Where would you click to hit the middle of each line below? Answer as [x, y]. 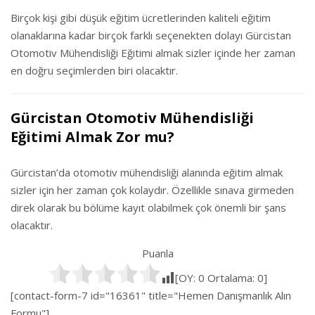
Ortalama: [231, 278]
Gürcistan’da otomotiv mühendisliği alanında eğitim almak [147, 172]
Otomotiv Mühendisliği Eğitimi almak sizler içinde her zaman [153, 53]
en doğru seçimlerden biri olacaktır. [94, 70]
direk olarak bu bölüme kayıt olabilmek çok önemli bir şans [148, 207]
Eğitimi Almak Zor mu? [92, 137]
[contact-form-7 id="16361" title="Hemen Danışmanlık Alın [151, 295]
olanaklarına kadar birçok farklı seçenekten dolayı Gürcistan [151, 35]
